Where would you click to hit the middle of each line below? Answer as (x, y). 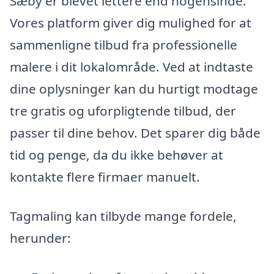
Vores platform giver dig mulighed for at (131, 23)
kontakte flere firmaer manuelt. (105, 177)
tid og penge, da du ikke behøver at (117, 155)
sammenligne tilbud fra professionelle (124, 45)
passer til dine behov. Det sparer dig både (135, 133)
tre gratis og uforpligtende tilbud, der (123, 111)
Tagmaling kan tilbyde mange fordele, (123, 216)
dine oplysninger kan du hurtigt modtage (134, 89)
